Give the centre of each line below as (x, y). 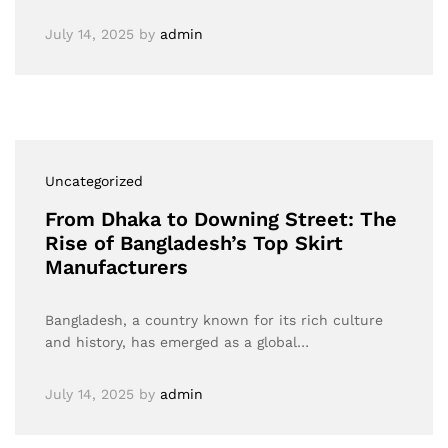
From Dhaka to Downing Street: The (221, 219)
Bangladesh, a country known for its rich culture (214, 320)
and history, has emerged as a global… (177, 342)
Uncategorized (94, 181)
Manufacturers (116, 267)
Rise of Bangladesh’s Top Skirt (194, 243)
